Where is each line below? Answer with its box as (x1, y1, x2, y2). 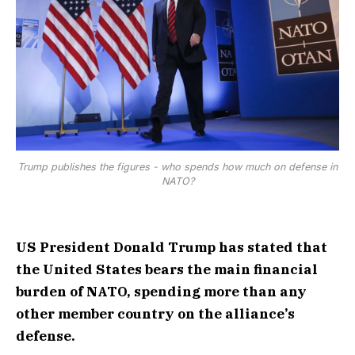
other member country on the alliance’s (16, 304, 295, 323)
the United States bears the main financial (16, 260, 318, 278)
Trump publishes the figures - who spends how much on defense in (17, 160, 338, 173)
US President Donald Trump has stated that (16, 238, 327, 256)
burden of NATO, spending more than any (16, 282, 307, 300)
